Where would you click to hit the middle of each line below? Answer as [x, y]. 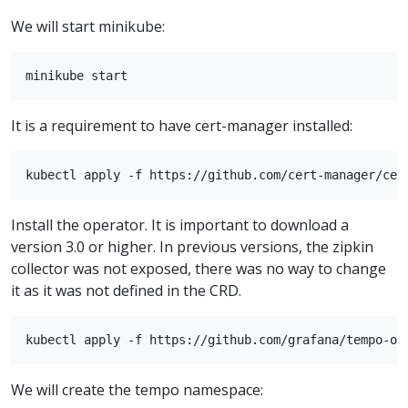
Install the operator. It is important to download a [180, 224]
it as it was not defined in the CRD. [126, 290]
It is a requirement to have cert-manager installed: [182, 125]
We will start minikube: [88, 26]
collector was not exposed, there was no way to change [199, 268]
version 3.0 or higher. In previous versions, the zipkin [192, 246]
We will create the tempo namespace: [137, 389]
